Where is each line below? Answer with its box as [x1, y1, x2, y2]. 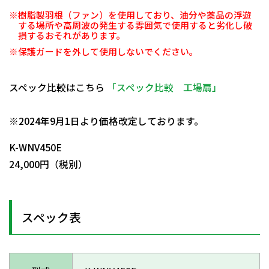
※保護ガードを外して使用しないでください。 [9, 45, 198, 58]
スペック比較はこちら [9, 80, 107, 95]
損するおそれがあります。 [17, 29, 125, 42]
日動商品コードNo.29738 [9, 97, 119, 112]
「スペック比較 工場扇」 [107, 80, 222, 95]
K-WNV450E [9, 140, 62, 154]
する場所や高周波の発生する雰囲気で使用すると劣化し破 [17, 19, 252, 32]
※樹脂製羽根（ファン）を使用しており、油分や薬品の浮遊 [9, 8, 252, 22]
